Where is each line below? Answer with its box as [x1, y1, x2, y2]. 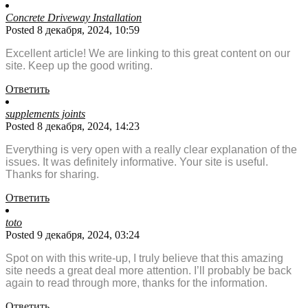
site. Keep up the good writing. [5, 60, 153, 72]
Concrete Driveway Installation [5, 12, 142, 24]
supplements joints [5, 108, 85, 120]
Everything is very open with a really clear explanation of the [5, 144, 297, 156]
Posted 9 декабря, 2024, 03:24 [5, 229, 140, 241]
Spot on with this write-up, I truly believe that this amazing [5, 252, 283, 265]
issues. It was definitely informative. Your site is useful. [5, 156, 268, 168]
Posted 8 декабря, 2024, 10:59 [5, 24, 140, 36]
